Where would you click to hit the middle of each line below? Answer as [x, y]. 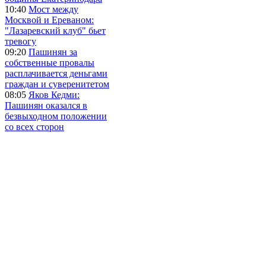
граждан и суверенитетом [57, 84]
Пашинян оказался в [46, 105]
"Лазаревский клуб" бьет [55, 30]
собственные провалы [50, 62]
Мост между [53, 9]
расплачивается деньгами [56, 73]
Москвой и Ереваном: [49, 20]
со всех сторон [34, 126]
